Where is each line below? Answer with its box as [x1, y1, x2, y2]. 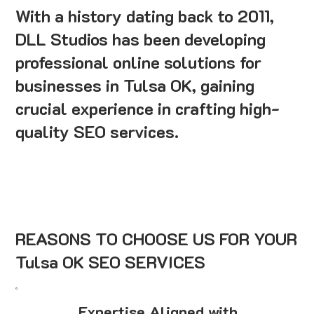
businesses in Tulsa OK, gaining [15, 74, 255, 97]
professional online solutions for [15, 51, 262, 74]
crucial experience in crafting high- [15, 97, 280, 120]
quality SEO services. [15, 121, 179, 143]
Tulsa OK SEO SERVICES [15, 251, 206, 273]
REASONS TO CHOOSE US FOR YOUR [15, 228, 298, 250]
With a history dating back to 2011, [15, 5, 275, 27]
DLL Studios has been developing [15, 28, 266, 50]
